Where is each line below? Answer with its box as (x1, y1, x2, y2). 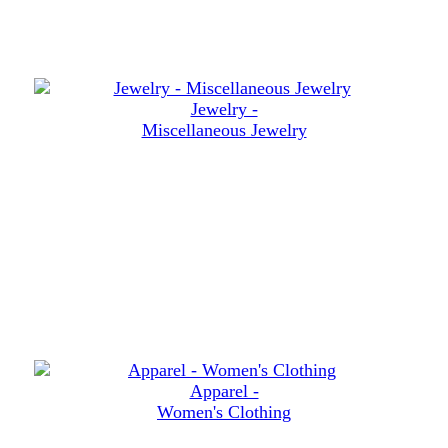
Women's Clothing (157, 402, 291, 423)
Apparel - (189, 381, 259, 402)
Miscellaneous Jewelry (141, 120, 307, 141)
